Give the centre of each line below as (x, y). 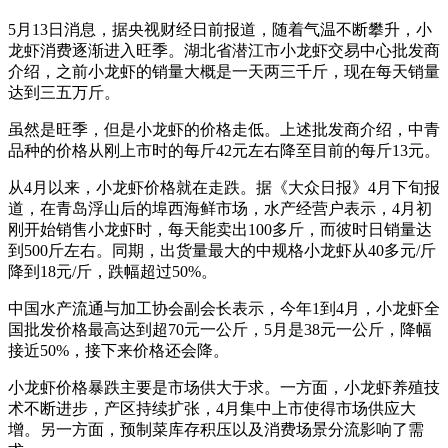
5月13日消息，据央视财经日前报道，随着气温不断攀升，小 (220, 29)
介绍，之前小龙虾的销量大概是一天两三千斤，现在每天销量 (224, 71)
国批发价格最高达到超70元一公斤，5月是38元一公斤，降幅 (220, 329)
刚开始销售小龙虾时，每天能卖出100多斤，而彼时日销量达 (220, 229)
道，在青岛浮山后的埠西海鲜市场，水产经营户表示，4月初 (220, 208)
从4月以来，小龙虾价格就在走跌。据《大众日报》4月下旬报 (224, 187)
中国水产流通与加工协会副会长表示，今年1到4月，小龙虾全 (224, 308)
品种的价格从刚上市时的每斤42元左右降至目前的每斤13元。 (224, 150)
